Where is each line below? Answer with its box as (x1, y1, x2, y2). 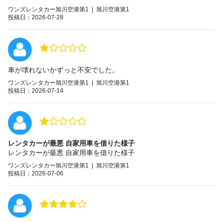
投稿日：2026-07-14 (8, 87, 63, 94)
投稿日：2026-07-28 (8, 13, 63, 21)
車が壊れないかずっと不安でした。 (8, 65, 119, 74)
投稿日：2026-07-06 (8, 169, 63, 177)
